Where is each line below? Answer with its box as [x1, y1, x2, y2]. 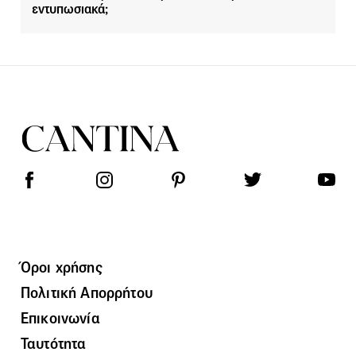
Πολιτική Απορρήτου [21, 283, 153, 303]
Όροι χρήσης [21, 257, 103, 277]
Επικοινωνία [21, 308, 100, 328]
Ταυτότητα [21, 334, 87, 354]
